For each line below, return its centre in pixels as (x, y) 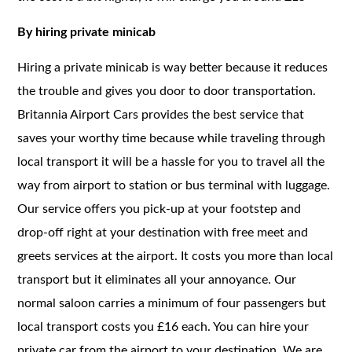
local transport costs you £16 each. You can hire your (163, 326)
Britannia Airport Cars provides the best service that (161, 114)
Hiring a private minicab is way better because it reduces (173, 67)
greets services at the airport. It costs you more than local (176, 256)
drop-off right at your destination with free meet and (163, 232)
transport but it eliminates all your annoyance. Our (157, 279)
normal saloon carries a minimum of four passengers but (172, 303)
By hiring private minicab (87, 32)
